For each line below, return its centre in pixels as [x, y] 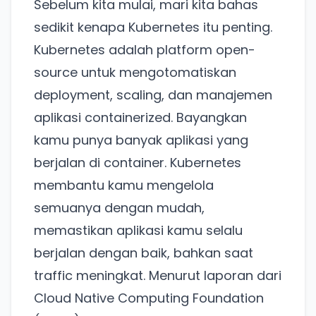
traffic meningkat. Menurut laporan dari [158, 276]
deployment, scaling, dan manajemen [153, 95]
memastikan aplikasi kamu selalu [138, 231]
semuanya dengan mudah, [119, 208]
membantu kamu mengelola [124, 186]
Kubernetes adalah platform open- [145, 50]
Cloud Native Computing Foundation [149, 298]
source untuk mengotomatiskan [135, 73]
